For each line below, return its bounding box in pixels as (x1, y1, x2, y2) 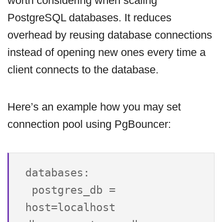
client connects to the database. (7, 63, 159, 76)
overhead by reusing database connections (7, 29, 212, 42)
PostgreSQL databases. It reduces (7, 11, 171, 24)
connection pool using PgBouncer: (7, 118, 171, 131)
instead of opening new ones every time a (7, 46, 206, 59)
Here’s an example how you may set (7, 101, 181, 113)
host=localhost (25, 201, 115, 214)
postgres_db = (25, 184, 32, 197)
